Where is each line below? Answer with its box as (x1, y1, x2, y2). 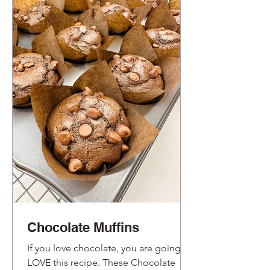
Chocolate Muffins (27, 219, 139, 235)
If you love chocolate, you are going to (27, 242, 192, 254)
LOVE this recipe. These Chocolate (27, 256, 175, 268)
